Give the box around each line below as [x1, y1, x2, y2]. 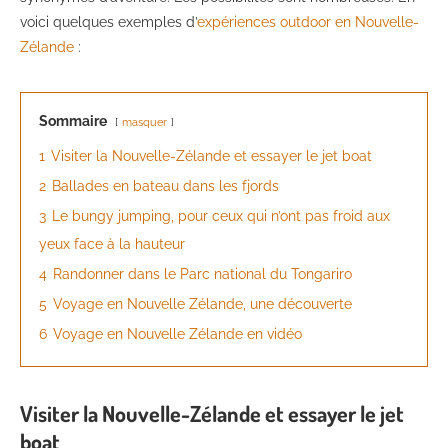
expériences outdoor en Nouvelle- [197, 14, 419, 31]
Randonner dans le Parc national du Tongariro [53, 266, 352, 283]
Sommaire [39, 113, 107, 130]
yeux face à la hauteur [39, 236, 185, 253]
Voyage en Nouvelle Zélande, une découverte [53, 296, 352, 313]
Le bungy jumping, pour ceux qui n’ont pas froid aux [52, 208, 390, 225]
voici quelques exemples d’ [20, 14, 197, 31]
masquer [122, 115, 167, 130]
